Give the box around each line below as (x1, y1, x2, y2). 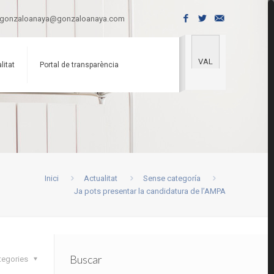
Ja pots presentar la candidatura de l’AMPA (73, 187, 226, 196)
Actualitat (84, 174, 118, 183)
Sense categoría (143, 174, 201, 183)
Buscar (70, 253, 103, 266)
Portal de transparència (39, 61, 119, 69)
